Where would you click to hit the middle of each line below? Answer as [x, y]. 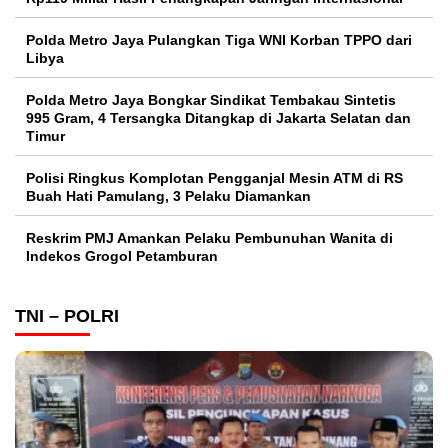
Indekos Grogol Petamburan [122, 256]
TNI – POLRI [67, 316]
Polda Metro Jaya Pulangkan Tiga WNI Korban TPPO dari [219, 40]
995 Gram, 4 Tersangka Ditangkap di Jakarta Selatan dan [218, 118]
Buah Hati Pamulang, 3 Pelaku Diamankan [168, 196]
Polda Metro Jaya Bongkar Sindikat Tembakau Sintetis [211, 100]
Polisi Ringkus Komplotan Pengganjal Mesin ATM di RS [214, 178]
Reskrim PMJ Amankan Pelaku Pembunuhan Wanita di [209, 238]
